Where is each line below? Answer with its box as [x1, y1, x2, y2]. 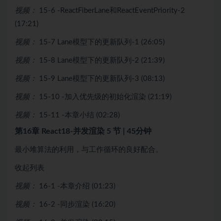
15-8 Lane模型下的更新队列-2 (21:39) [39, 56, 165, 64]
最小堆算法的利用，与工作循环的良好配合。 [15, 146, 163, 153]
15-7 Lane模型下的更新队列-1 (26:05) [39, 38, 165, 46]
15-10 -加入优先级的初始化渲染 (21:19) [39, 93, 172, 101]
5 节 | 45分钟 [107, 127, 151, 135]
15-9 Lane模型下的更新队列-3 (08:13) [39, 74, 165, 82]
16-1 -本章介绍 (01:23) [39, 182, 115, 190]
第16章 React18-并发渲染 [15, 127, 107, 135]
